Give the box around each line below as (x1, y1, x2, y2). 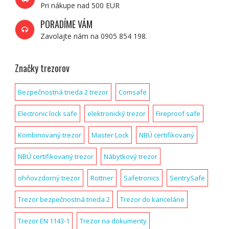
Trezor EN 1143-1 (17, 216, 70, 226)
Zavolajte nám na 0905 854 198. (40, 31, 147, 41)
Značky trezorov (14, 61, 70, 75)
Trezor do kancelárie (120, 195, 185, 204)
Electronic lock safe (17, 109, 77, 119)
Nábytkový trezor (103, 152, 157, 162)
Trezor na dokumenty (79, 216, 147, 226)
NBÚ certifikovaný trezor (17, 152, 94, 162)
